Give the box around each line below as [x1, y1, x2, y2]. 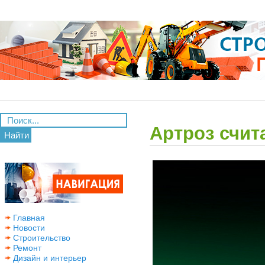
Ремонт [11, 243, 41, 253]
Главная [11, 213, 45, 222]
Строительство [11, 233, 70, 243]
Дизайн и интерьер [11, 253, 86, 263]
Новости [11, 223, 45, 232]
